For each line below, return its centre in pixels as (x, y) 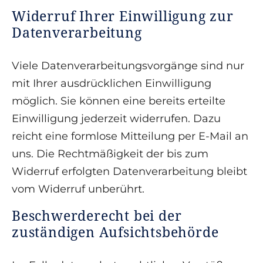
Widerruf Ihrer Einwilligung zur (123, 16)
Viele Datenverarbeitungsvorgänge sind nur (128, 66)
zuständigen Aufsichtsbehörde (115, 232)
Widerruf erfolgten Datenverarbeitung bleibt (129, 172)
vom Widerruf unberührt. (78, 189)
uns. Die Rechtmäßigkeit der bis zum (110, 154)
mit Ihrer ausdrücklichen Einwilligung (112, 84)
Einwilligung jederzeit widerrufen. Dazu (116, 119)
